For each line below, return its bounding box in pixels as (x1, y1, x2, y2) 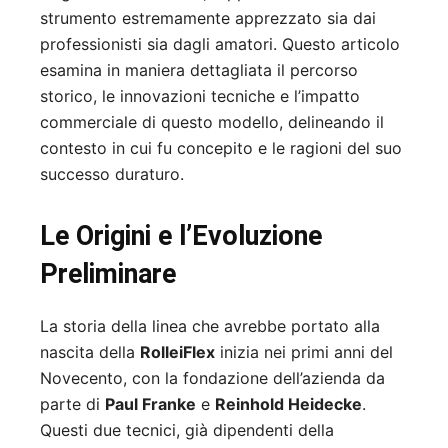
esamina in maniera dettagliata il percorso (40, 60, 358, 81)
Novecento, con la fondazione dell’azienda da (40, 368, 385, 389)
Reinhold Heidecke (215, 394, 362, 415)
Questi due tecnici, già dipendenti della (40, 420, 334, 441)
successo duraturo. (40, 164, 184, 185)
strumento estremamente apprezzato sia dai (40, 8, 376, 29)
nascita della (40, 342, 140, 363)
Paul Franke (105, 394, 196, 415)
